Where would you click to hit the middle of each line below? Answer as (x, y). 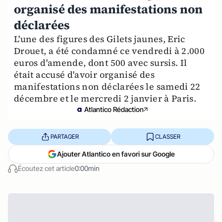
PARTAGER (64, 136)
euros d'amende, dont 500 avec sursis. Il (101, 63)
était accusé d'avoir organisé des (84, 75)
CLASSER (167, 136)
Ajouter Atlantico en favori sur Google (116, 154)
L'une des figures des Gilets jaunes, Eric (100, 39)
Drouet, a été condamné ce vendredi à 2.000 (110, 51)
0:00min (87, 168)
